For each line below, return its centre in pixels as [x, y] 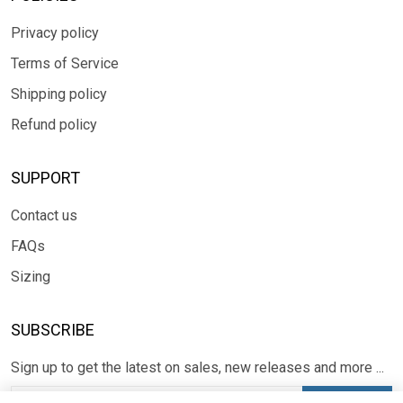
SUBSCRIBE [53, 330]
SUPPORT [45, 178]
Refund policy [54, 125]
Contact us [44, 215]
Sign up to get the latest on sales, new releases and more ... [197, 367]
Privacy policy [55, 33]
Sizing [31, 277]
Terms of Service [65, 63]
